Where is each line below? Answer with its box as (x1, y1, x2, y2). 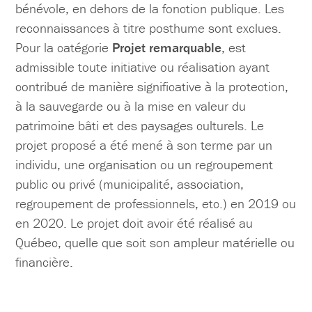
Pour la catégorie (15, 39, 113, 56)
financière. (15, 253, 74, 271)
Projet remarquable (112, 39, 222, 56)
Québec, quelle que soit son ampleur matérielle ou (15, 234, 295, 251)
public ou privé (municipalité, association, (15, 175, 244, 193)
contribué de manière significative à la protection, (15, 78, 289, 95)
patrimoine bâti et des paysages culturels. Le (15, 117, 265, 134)
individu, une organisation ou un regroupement (15, 156, 274, 173)
